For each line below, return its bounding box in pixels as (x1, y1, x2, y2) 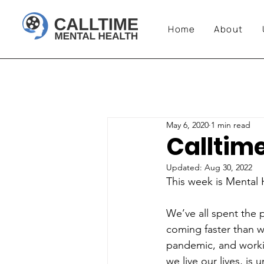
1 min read (211, 119, 250, 130)
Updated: (166, 162, 204, 173)
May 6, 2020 (166, 119, 209, 130)
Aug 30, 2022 (204, 162, 252, 173)
